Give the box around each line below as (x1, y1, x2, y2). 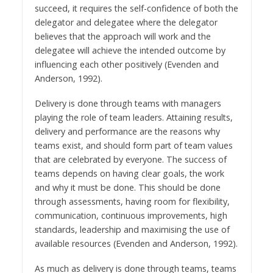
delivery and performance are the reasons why (34, 126, 220, 138)
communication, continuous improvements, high (34, 210, 227, 222)
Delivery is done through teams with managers (34, 97, 221, 110)
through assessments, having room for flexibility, (34, 196, 230, 208)
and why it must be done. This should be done (34, 182, 221, 194)
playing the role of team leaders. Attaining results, (34, 112, 233, 124)
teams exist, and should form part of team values (34, 140, 233, 152)
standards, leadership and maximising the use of (34, 224, 230, 236)
